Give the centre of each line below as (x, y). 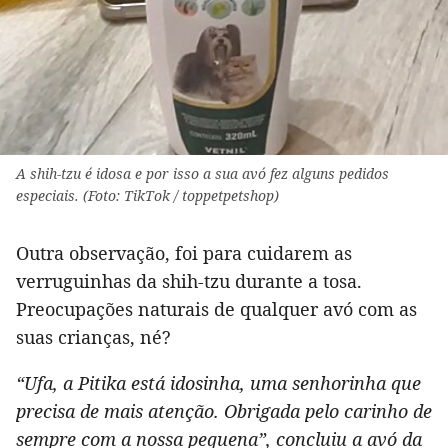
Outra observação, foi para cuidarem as (184, 252)
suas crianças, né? (93, 336)
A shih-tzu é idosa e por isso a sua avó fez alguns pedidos (202, 173)
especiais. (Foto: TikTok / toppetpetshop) (147, 195)
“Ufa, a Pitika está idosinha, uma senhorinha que (218, 382)
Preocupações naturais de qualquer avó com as (216, 308)
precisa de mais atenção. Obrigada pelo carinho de (224, 410)
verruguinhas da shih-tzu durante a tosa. (189, 280)
